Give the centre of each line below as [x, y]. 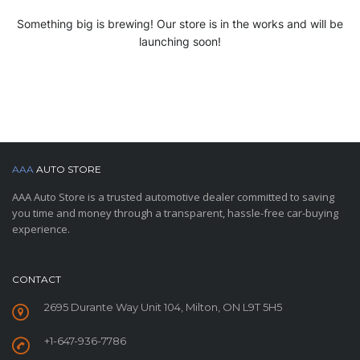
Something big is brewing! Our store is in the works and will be [180, 24]
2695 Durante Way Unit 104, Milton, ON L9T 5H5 [163, 307]
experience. [41, 229]
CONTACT [37, 280]
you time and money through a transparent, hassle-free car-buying [175, 213]
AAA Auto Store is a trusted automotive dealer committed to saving [173, 197]
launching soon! [180, 42]
